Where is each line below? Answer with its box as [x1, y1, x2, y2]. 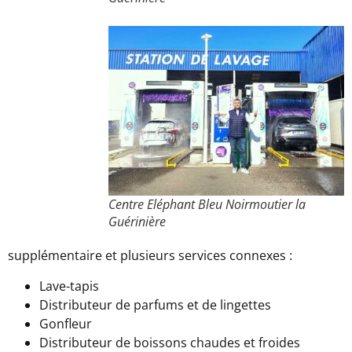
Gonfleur [39, 314, 92, 332]
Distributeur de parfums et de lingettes [39, 295, 271, 313]
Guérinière [108, 213, 166, 231]
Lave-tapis [39, 277, 99, 295]
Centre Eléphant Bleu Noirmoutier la [108, 196, 306, 214]
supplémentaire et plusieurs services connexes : [8, 247, 292, 265]
